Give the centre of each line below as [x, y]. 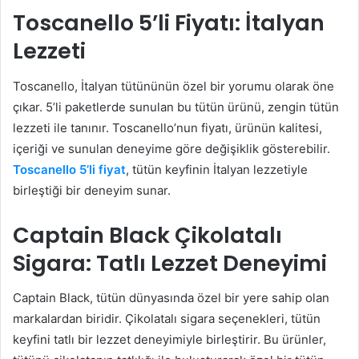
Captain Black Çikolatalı [147, 235]
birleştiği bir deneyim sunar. [92, 190]
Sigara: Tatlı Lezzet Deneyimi [170, 263]
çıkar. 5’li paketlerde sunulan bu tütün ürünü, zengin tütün [176, 107]
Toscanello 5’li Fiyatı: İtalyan [169, 23]
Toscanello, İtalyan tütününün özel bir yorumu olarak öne [173, 86]
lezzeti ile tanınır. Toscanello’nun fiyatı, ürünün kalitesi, [167, 127]
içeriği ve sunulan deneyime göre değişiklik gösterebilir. [171, 148]
